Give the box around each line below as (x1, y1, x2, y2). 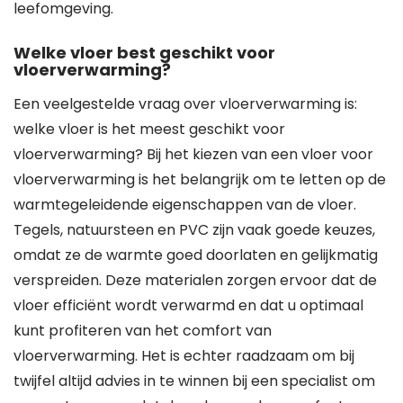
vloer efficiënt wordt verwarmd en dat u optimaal (13, 295, 363, 316)
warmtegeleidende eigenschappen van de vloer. (13, 194, 356, 215)
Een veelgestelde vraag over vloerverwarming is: (13, 94, 357, 114)
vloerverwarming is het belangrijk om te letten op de (13, 169, 386, 190)
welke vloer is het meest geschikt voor (13, 119, 285, 139)
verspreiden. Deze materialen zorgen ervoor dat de (13, 270, 377, 291)
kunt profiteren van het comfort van (13, 320, 272, 341)
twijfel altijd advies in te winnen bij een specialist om (13, 371, 375, 391)
